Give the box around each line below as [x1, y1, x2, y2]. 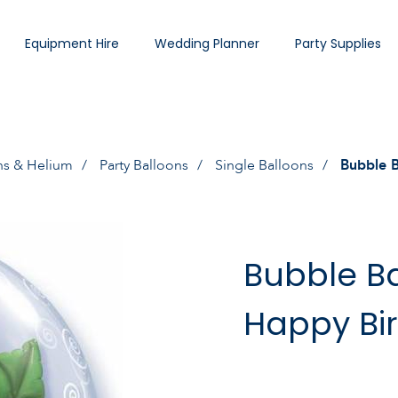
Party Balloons [99, 155, 188, 175]
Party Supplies [295, 35, 381, 52]
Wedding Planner [155, 35, 259, 52]
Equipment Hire [25, 35, 119, 52]
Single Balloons [215, 155, 314, 175]
